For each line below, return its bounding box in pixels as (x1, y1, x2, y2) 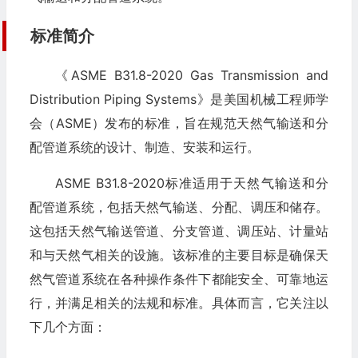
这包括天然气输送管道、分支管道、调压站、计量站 (29, 223, 328, 239)
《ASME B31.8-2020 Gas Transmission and (54, 67, 328, 83)
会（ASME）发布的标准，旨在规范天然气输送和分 (29, 115, 328, 131)
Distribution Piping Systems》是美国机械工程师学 (29, 91, 328, 107)
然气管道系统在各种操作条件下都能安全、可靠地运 (29, 271, 328, 287)
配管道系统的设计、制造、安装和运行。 (29, 139, 260, 155)
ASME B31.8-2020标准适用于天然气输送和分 (54, 175, 328, 191)
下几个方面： (29, 319, 106, 335)
